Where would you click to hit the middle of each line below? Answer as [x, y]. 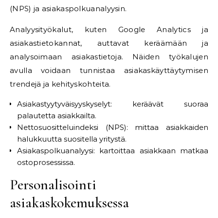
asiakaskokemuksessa [69, 203]
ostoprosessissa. [46, 162]
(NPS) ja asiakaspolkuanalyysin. [68, 9]
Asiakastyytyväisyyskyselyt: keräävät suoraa [113, 104]
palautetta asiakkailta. [57, 116]
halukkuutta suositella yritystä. [72, 139]
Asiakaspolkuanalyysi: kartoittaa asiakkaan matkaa [113, 151]
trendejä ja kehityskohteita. [60, 84]
